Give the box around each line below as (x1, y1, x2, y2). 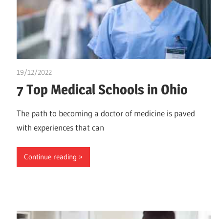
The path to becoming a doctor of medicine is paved (17, 108, 195, 119)
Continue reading (24, 152, 77, 162)
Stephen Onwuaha (52, 68, 107, 77)
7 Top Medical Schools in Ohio (17, 81, 188, 98)
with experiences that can (17, 122, 104, 133)
